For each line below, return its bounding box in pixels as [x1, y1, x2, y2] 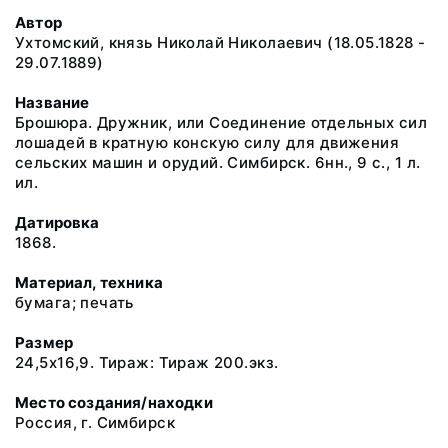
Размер [15, 333, 74, 352]
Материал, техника [15, 273, 163, 292]
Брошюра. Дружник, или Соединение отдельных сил [15, 113, 428, 132]
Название [15, 93, 90, 112]
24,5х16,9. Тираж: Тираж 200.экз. [15, 353, 279, 372]
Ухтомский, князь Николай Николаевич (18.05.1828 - [15, 33, 426, 52]
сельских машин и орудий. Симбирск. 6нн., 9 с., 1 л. [15, 153, 421, 172]
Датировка [15, 213, 100, 232]
